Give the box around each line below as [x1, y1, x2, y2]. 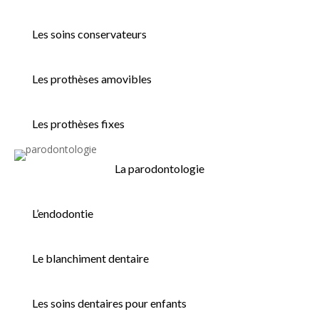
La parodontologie [115, 162, 204, 176]
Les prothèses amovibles [32, 72, 152, 86]
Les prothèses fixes [32, 117, 125, 131]
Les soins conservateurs [32, 27, 147, 41]
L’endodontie [32, 206, 93, 221]
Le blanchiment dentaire [32, 251, 149, 266]
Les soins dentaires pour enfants [32, 296, 187, 310]
